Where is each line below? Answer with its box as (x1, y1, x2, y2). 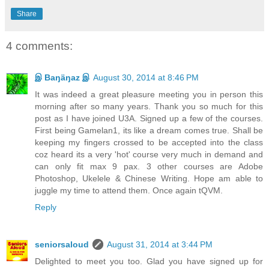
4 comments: (6, 40, 73, 53)
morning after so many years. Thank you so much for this (35, 101, 263, 111)
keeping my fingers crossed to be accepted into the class (35, 137, 263, 147)
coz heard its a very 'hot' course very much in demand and (35, 149, 263, 159)
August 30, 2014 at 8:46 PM (93, 72, 199, 82)
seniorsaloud (35, 239, 89, 249)
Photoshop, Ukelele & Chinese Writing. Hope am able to (35, 173, 263, 183)
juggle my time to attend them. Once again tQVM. (35, 185, 223, 195)
